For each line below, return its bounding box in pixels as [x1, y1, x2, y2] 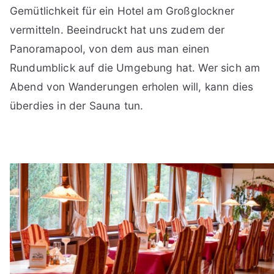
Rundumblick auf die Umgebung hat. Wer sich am [10, 61, 261, 74]
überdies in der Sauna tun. [10, 98, 144, 112]
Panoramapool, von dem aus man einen [10, 42, 210, 55]
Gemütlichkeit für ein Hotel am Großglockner [10, 4, 234, 17]
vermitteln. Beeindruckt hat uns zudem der [10, 23, 225, 36]
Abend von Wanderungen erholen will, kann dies [10, 80, 254, 93]
